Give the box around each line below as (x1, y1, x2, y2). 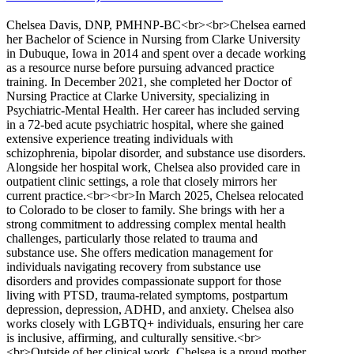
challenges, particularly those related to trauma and (6, 232, 258, 246)
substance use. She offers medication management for (6, 246, 273, 260)
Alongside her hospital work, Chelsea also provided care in (6, 160, 300, 175)
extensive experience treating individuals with (6, 132, 233, 146)
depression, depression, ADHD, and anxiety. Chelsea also (6, 303, 294, 317)
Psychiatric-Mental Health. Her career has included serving (6, 104, 299, 118)
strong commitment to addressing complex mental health (6, 217, 286, 232)
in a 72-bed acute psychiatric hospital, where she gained (6, 118, 284, 132)
